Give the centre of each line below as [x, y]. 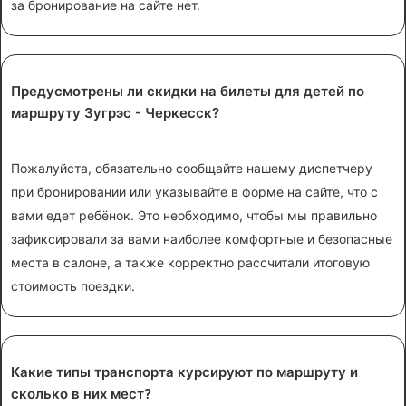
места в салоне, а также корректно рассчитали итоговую [190, 262]
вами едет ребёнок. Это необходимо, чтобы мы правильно [194, 215]
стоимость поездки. [73, 285]
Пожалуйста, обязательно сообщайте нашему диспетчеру [192, 168]
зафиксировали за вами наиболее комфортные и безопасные [202, 238]
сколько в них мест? [81, 393]
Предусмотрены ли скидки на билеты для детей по [188, 91]
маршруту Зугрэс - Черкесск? [115, 112]
